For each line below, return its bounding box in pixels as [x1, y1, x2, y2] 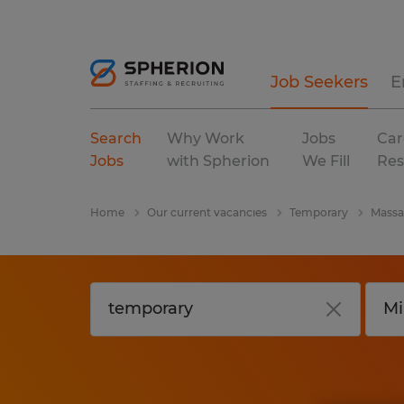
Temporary [289, 206, 348, 219]
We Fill [301, 152, 350, 170]
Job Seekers [271, 72, 368, 92]
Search [90, 130, 142, 147]
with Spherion [167, 152, 271, 170]
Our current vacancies [147, 206, 267, 219]
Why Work [167, 130, 245, 147]
